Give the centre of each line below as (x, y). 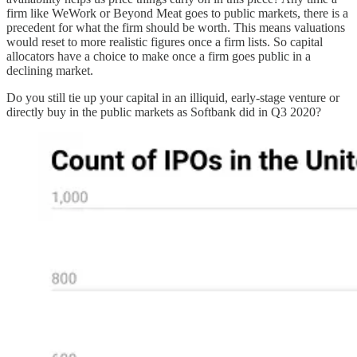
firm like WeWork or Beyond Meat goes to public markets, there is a (177, 14)
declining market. (50, 71)
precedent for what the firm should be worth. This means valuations (176, 28)
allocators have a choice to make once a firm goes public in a (159, 57)
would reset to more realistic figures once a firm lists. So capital (165, 42)
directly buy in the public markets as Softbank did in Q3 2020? (164, 112)
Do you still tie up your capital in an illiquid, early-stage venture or (173, 98)
